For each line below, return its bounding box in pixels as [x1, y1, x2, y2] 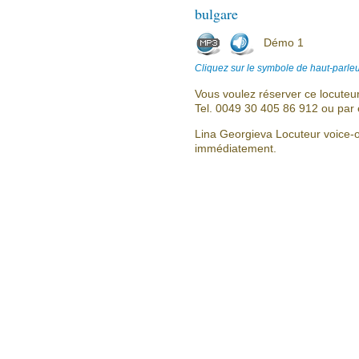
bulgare [195, 4, 238, 23]
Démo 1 [264, 36, 304, 49]
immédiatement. [195, 142, 276, 155]
